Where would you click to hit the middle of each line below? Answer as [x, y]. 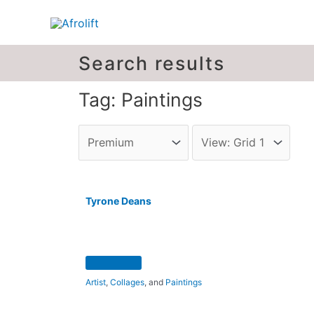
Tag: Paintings [141, 100]
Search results [152, 63]
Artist [96, 282]
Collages [128, 282]
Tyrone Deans [118, 201]
